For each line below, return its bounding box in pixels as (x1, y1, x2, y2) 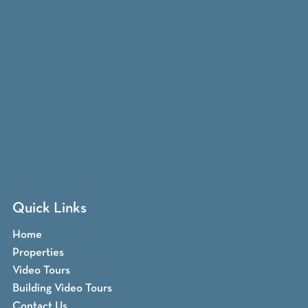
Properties (12, 247, 64, 258)
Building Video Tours (12, 283, 112, 294)
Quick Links (12, 202, 87, 216)
